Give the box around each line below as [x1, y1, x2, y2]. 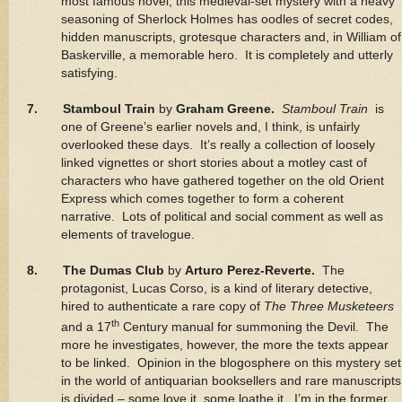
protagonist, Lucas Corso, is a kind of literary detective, [60, 282, 372, 296]
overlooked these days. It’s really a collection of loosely [60, 138, 375, 153]
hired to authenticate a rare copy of [60, 300, 264, 314]
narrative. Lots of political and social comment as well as [60, 210, 383, 224]
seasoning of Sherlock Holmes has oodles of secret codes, [60, 13, 393, 27]
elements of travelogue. [60, 228, 195, 242]
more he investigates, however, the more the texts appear [60, 337, 389, 352]
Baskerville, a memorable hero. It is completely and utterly [60, 48, 393, 63]
